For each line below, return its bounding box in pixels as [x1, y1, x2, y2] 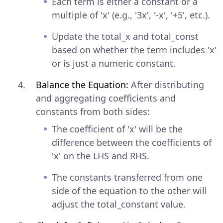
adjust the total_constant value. [52, 198, 186, 210]
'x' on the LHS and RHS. [52, 149, 149, 162]
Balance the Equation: [36, 78, 128, 91]
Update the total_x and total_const [52, 30, 199, 42]
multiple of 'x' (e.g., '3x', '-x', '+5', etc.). [52, 8, 210, 21]
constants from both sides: [36, 105, 150, 117]
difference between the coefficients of [52, 136, 212, 148]
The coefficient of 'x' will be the [52, 122, 183, 135]
